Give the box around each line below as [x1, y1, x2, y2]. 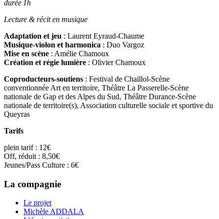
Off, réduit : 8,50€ [4, 152, 60, 160]
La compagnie [4, 178, 61, 189]
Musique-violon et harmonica [4, 40, 101, 49]
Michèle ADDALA [23, 207, 84, 216]
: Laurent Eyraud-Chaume [62, 31, 144, 40]
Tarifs [4, 126, 23, 135]
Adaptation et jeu [4, 31, 62, 40]
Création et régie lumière [4, 58, 86, 66]
